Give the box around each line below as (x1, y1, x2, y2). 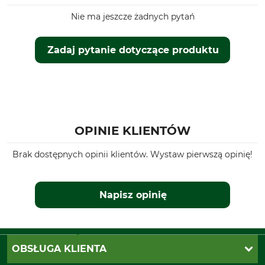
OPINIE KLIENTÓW (75, 124, 190, 138)
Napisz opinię (99, 189, 167, 201)
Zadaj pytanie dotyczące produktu (47, 44, 219, 56)
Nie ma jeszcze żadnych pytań (70, 11, 195, 22)
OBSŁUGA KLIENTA (12, 243, 106, 254)
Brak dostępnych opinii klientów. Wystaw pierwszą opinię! (12, 149, 253, 160)
